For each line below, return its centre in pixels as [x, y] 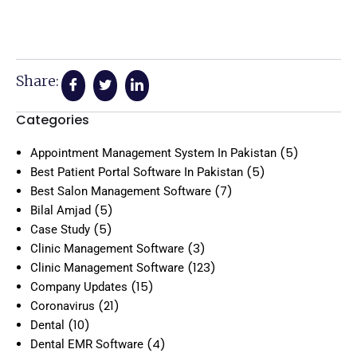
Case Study [60, 229]
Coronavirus [63, 306]
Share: [37, 80]
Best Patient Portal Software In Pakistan [137, 172]
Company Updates [79, 286]
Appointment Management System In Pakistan [153, 153]
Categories [53, 120]
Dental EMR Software [87, 344]
